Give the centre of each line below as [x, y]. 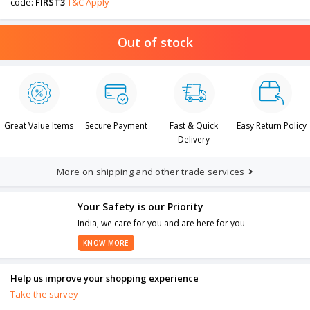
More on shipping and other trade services [151, 172]
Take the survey [44, 294]
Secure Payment [116, 126]
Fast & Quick [194, 126]
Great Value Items [39, 126]
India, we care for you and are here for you [161, 224]
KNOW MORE [106, 243]
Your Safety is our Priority [140, 207]
